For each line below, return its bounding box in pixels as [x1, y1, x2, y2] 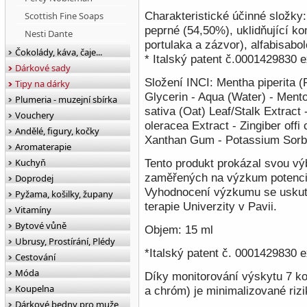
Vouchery [15, 109, 54, 121]
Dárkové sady [15, 62, 71, 74]
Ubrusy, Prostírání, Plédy [15, 235, 115, 247]
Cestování [15, 251, 56, 263]
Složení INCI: [145, 75, 217, 90]
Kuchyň [15, 156, 46, 169]
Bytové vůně [15, 219, 66, 232]
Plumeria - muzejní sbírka [15, 93, 117, 106]
